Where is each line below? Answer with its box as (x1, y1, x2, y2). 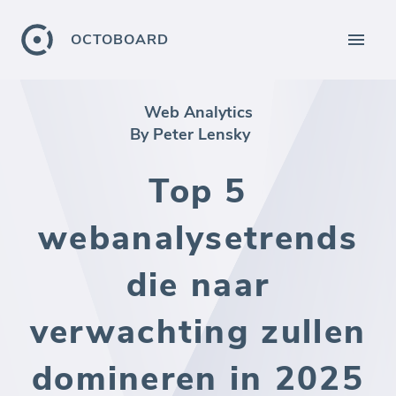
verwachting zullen (29, 309, 367, 354)
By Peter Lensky (130, 124, 250, 145)
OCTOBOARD (71, 30, 169, 49)
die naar (126, 263, 270, 308)
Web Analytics (143, 102, 253, 123)
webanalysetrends (38, 216, 358, 261)
